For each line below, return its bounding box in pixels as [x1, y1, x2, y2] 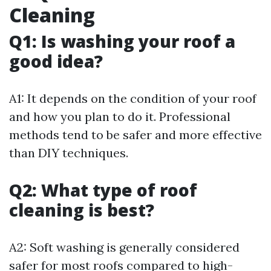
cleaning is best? [9, 198, 154, 222]
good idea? [9, 50, 103, 73]
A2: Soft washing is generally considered [9, 240, 240, 255]
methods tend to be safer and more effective [9, 127, 262, 143]
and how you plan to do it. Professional [9, 109, 230, 125]
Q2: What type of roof [9, 178, 197, 202]
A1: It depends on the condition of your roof [9, 91, 256, 106]
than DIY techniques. [9, 145, 128, 161]
